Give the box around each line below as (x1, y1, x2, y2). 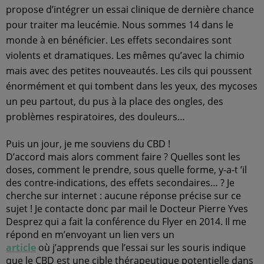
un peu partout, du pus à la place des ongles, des (6, 95, 223, 108)
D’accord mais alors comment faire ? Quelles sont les (6, 150, 240, 163)
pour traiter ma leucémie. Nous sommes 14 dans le (6, 18, 233, 31)
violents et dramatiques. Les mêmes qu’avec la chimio (6, 49, 245, 62)
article (6, 241, 36, 254)
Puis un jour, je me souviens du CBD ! (6, 137, 170, 150)
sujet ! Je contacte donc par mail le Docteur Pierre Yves (6, 202, 248, 215)
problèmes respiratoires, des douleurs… (6, 110, 185, 123)
